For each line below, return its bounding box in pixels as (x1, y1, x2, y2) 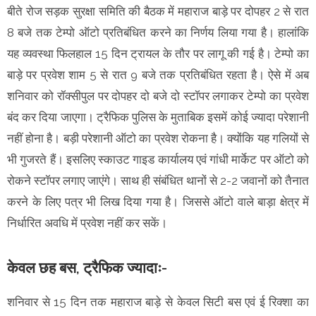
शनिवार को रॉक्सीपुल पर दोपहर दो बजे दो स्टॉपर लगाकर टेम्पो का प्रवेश (7, 88, 309, 103)
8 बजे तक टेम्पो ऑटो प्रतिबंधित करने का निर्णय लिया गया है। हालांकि (7, 25, 309, 39)
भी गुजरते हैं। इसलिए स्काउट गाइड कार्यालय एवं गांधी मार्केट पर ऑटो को (7, 152, 309, 166)
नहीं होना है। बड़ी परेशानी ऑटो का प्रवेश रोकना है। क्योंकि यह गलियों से (7, 130, 309, 145)
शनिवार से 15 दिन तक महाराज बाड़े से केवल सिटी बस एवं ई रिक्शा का (7, 294, 309, 309)
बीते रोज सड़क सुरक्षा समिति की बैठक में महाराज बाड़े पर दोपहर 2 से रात (7, 4, 309, 18)
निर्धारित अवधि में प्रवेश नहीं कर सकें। (7, 215, 167, 230)
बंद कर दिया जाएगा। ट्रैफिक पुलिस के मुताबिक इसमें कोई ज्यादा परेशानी (7, 109, 309, 124)
